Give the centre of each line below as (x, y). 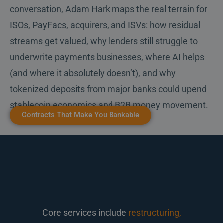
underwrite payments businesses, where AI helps (107, 57)
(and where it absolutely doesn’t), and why (93, 73)
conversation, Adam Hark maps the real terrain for (109, 9)
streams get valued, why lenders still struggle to (104, 41)
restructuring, (155, 213)
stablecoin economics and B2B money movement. (109, 105)
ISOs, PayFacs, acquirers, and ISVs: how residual (105, 25)
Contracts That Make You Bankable (81, 115)
